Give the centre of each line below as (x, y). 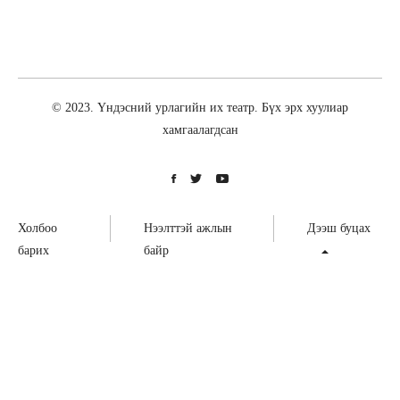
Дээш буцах (338, 228)
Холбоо (38, 228)
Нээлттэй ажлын (187, 228)
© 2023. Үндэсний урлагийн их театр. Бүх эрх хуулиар (200, 108)
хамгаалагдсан (200, 130)
